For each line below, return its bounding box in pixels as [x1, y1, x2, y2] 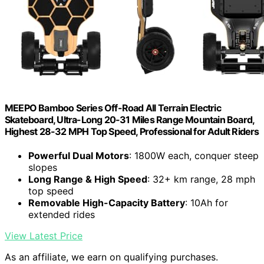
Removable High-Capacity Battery [28, 196, 185, 209]
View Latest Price [5, 229, 82, 242]
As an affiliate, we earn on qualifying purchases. [5, 250, 218, 263]
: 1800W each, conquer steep [129, 149, 259, 161]
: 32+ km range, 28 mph [147, 173, 255, 185]
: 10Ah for [185, 196, 228, 209]
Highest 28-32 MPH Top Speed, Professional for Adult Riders [5, 125, 259, 137]
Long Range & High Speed [28, 173, 147, 185]
